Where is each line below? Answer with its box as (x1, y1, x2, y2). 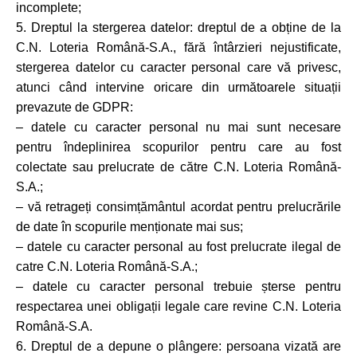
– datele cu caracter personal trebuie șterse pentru (16, 280, 341, 293)
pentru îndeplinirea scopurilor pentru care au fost (16, 140, 341, 154)
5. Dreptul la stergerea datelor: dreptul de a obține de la (16, 21, 341, 34)
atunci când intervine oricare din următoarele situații (16, 80, 341, 94)
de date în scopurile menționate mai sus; (16, 220, 243, 233)
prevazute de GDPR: (16, 100, 133, 114)
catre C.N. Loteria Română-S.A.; (16, 260, 198, 273)
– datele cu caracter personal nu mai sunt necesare (16, 120, 341, 134)
